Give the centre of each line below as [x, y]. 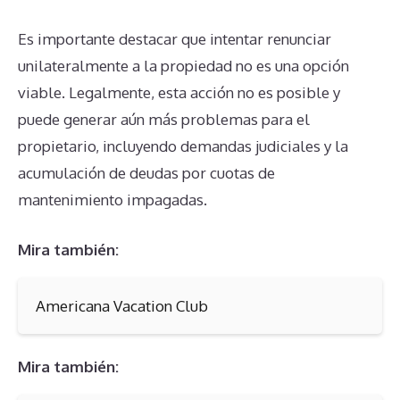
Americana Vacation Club [122, 305]
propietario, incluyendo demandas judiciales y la [183, 146]
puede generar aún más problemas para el [164, 120]
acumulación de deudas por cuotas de [146, 173]
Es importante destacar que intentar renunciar [175, 39]
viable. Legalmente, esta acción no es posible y [179, 93]
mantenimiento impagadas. [112, 200]
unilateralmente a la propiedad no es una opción [183, 66]
